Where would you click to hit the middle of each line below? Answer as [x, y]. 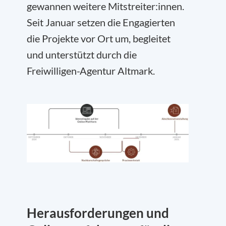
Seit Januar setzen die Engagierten [101, 22]
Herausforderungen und [98, 213]
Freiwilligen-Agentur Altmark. [91, 71]
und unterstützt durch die [82, 54]
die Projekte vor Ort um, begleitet [99, 38]
